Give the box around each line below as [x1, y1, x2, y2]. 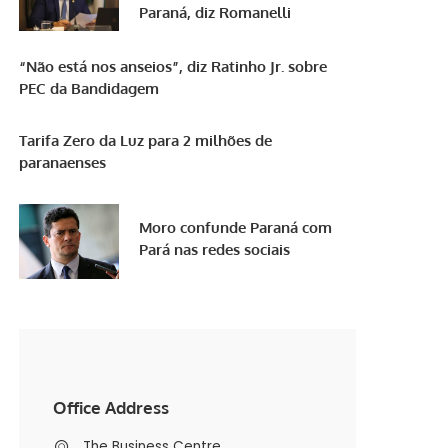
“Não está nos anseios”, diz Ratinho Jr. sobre [19, 56, 328, 76]
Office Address [52, 397, 169, 419]
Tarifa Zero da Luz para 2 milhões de [19, 130, 273, 150]
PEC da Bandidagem [19, 78, 160, 98]
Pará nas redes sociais [139, 239, 291, 259]
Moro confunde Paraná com [139, 217, 333, 237]
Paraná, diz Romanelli [139, 2, 292, 22]
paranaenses [19, 152, 107, 172]
